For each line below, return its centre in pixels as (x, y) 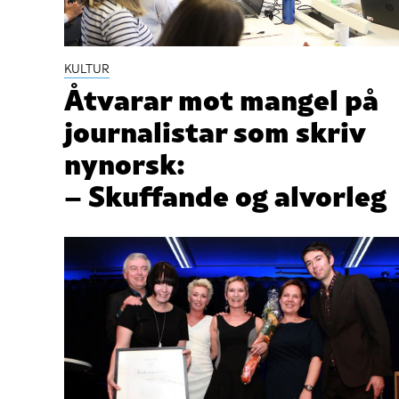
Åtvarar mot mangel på (221, 98)
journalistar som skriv (215, 130)
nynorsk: (125, 162)
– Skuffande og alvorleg (225, 194)
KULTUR (87, 69)
